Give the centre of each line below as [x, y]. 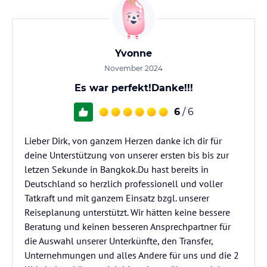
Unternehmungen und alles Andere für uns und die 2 [132, 255]
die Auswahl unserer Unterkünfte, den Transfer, [119, 241]
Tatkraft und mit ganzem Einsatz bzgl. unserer [117, 198]
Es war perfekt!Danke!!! [133, 88]
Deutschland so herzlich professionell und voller [124, 184]
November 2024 [133, 68]
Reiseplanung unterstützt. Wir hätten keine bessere [127, 212]
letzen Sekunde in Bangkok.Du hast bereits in [117, 169]
